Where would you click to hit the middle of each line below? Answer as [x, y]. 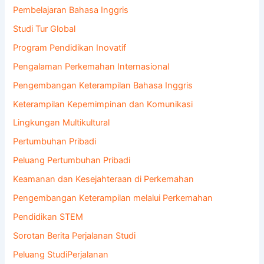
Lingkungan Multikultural [62, 123]
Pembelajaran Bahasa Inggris [71, 10]
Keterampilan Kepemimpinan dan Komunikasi [103, 104]
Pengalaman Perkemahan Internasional [91, 66]
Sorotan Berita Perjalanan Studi [75, 236]
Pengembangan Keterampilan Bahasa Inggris [103, 85]
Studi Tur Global [44, 29]
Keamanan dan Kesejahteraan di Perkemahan [104, 179]
